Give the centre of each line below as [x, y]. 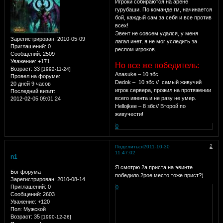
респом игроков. [135, 49]
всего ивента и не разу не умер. [155, 98]
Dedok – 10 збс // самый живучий [158, 82]
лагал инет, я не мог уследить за [156, 41]
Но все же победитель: [157, 65]
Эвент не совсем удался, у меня [156, 33]
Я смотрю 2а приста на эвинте [154, 167]
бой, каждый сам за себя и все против [163, 17]
